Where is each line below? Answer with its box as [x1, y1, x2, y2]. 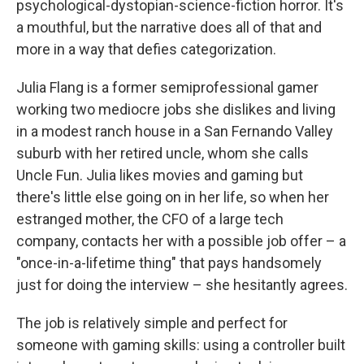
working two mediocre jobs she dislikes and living [16, 100, 336, 118]
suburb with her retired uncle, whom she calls [16, 144, 309, 162]
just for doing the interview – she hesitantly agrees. [16, 275, 348, 293]
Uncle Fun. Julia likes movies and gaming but [16, 166, 303, 184]
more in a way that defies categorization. [16, 40, 276, 58]
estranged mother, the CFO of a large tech [16, 210, 284, 227]
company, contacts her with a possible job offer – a [16, 232, 346, 249]
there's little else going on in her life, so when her [16, 188, 329, 206]
